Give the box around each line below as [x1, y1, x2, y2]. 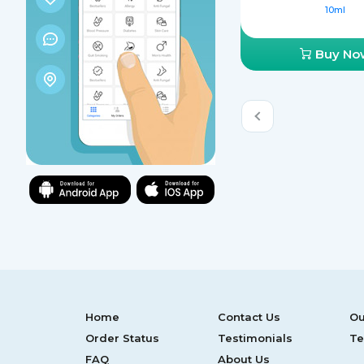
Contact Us [217, 310, 280, 323]
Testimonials [217, 331, 292, 344]
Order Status [85, 331, 159, 344]
